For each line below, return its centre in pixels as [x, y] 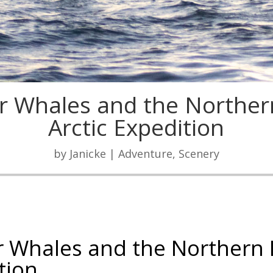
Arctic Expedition [136, 127]
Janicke [87, 153]
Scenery [199, 153]
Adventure [145, 153]
